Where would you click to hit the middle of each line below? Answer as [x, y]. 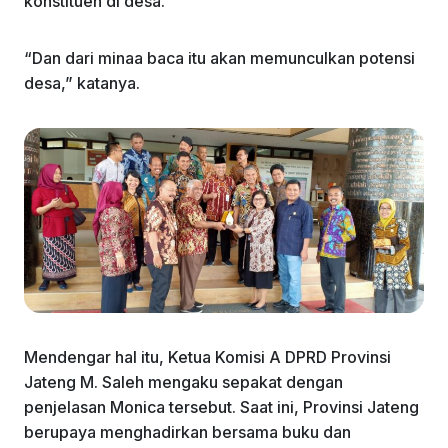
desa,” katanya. [82, 82]
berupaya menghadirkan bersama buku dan [187, 431]
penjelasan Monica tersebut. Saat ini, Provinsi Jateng [221, 406]
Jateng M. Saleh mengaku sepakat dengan [183, 381]
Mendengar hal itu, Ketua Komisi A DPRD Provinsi [207, 356]
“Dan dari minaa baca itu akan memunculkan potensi [219, 57]
